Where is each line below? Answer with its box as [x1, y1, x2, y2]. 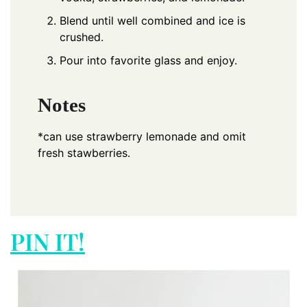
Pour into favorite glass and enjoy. [60, 53, 237, 68]
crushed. [60, 30, 103, 45]
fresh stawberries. [38, 145, 134, 160]
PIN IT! [10, 225, 85, 257]
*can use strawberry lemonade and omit [38, 129, 246, 143]
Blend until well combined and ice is [60, 14, 245, 28]
